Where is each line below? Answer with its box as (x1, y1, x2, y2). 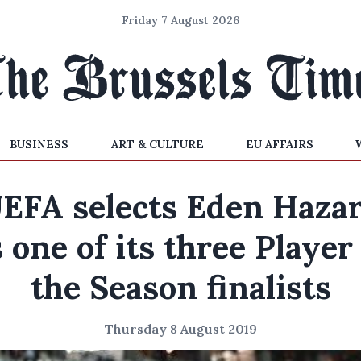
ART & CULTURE (110, 137, 204, 151)
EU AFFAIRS (245, 137, 313, 151)
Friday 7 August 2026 (122, 13, 239, 27)
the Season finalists (30, 267, 331, 308)
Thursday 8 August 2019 (104, 321, 257, 337)
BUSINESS (10, 137, 69, 151)
